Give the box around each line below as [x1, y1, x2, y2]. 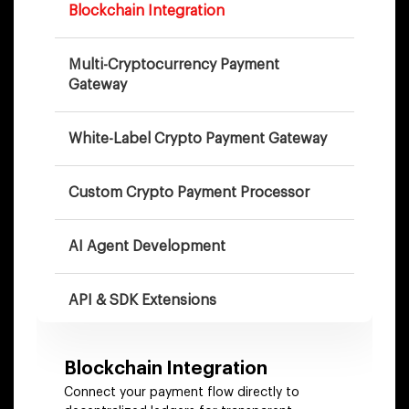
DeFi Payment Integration [68, 347, 242, 362]
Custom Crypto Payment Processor [68, 185, 309, 201]
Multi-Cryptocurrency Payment [68, 58, 279, 73]
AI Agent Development [68, 239, 225, 255]
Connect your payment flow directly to [64, 386, 299, 400]
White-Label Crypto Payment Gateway [68, 131, 327, 147]
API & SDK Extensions [68, 293, 216, 309]
